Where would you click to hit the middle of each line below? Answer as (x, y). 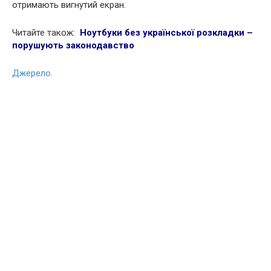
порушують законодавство (73, 46)
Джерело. (32, 73)
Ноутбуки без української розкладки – (166, 33)
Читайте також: (45, 33)
